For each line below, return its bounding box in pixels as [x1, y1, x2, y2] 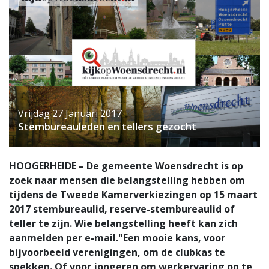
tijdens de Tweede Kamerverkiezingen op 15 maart [9, 188, 258, 202]
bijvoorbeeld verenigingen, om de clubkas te [9, 246, 225, 259]
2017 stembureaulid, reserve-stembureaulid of [9, 202, 235, 216]
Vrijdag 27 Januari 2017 [18, 107, 122, 121]
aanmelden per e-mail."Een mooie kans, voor [9, 231, 225, 245]
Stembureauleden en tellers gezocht [18, 119, 196, 134]
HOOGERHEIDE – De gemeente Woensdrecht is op [9, 159, 243, 173]
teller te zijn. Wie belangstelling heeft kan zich [9, 217, 238, 231]
